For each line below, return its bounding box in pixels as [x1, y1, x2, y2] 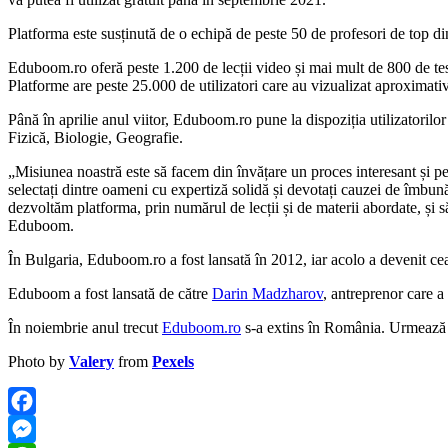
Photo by [8, 352, 69, 370]
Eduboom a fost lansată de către [8, 284, 212, 302]
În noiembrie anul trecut [8, 318, 162, 336]
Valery [69, 352, 114, 370]
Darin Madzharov [212, 284, 323, 302]
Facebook [8, 419, 70, 437]
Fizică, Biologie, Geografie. [8, 128, 183, 146]
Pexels [152, 352, 194, 370]
